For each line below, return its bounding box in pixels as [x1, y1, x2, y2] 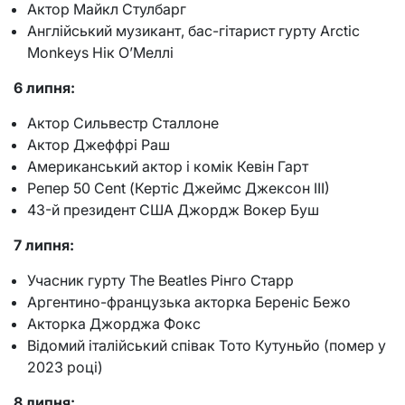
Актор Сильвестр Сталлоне [27, 114, 219, 133]
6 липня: [14, 79, 75, 98]
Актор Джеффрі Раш [27, 136, 170, 155]
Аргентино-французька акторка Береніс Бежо [27, 293, 351, 312]
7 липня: [14, 236, 74, 255]
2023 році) [27, 358, 103, 377]
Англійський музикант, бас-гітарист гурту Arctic [27, 22, 360, 41]
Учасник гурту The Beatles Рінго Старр [27, 271, 294, 290]
